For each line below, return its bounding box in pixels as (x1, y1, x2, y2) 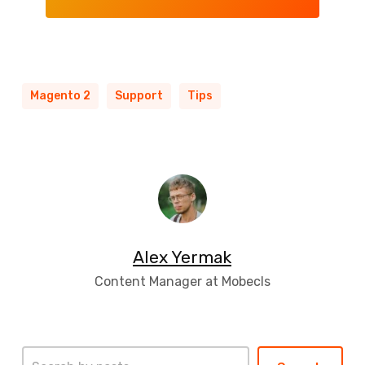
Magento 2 (29, 88, 90, 103)
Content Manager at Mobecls (94, 273, 270, 289)
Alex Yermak (133, 246, 232, 267)
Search (20, 346, 62, 361)
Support (114, 88, 163, 103)
